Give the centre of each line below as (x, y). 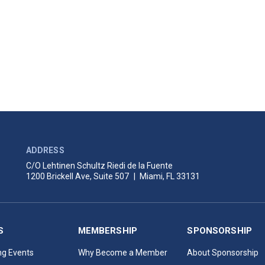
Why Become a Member (122, 253)
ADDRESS (45, 150)
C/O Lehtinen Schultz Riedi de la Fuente (99, 166)
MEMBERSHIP (108, 231)
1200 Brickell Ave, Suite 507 (78, 176)
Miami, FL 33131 (169, 176)
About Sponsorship (223, 253)
